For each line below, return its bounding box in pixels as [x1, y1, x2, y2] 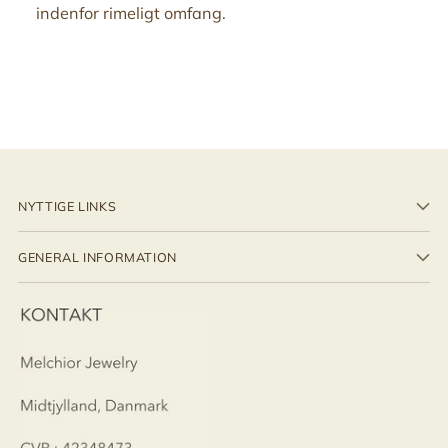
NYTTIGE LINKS [18, 197, 117, 214]
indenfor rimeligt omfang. [36, 2, 226, 23]
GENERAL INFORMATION [18, 248, 177, 265]
